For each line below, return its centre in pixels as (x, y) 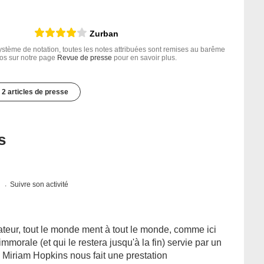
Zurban (104, 34)
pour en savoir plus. (144, 58)
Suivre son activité (39, 185)
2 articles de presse (35, 92)
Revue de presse (85, 58)
